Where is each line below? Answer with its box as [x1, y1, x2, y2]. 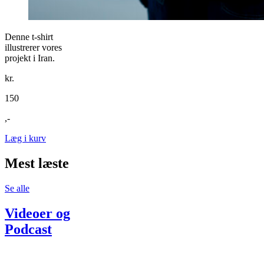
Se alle [5, 183, 29, 193]
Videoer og [5, 205, 70, 221]
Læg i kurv [5, 133, 46, 143]
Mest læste [5, 155, 69, 171]
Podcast [5, 221, 52, 237]
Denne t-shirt [5, 31, 53, 42]
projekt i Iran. [5, 52, 55, 63]
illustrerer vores [5, 42, 62, 52]
